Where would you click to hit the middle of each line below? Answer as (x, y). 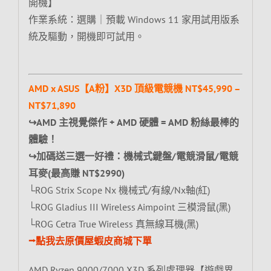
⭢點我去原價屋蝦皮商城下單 (90, 240)
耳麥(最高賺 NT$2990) (76, 173)
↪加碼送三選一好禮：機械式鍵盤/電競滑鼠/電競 (133, 156)
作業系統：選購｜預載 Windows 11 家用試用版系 (134, 19)
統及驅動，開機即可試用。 (86, 36)
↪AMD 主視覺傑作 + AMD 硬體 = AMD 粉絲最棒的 (133, 122)
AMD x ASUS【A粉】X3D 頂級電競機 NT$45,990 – (134, 88)
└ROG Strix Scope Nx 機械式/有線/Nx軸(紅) (119, 190)
